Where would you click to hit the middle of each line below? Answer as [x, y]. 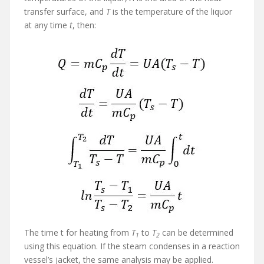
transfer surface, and [65, 11]
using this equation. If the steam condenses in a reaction [132, 246]
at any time [47, 25]
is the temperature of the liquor [171, 11]
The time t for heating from [78, 232]
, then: [84, 25]
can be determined [197, 232]
